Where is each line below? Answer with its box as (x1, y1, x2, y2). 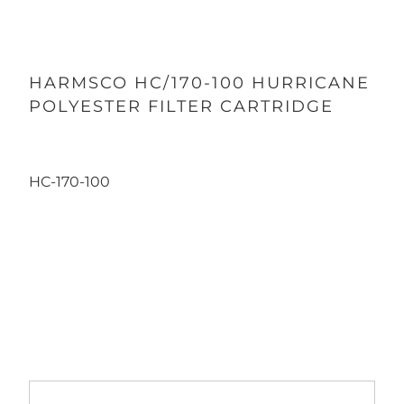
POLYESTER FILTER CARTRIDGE (28, 96, 334, 116)
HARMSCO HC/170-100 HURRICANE (28, 73, 370, 93)
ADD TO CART (151, 283, 252, 300)
